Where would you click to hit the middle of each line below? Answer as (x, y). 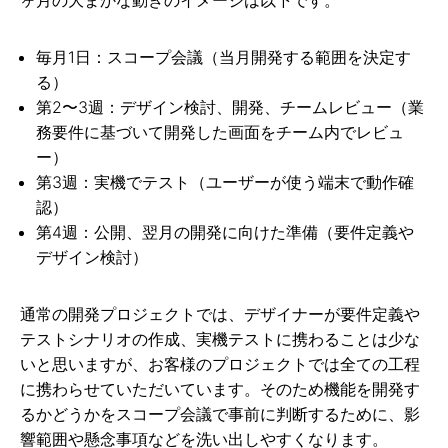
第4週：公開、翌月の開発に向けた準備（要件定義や (225, 231)
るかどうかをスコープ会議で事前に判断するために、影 (220, 413)
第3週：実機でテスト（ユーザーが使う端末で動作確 (225, 181)
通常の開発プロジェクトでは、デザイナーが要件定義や (220, 313)
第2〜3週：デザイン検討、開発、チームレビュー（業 (230, 106)
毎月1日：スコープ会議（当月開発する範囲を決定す (223, 56)
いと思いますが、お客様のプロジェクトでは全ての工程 (220, 363)
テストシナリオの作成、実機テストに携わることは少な (220, 338)
